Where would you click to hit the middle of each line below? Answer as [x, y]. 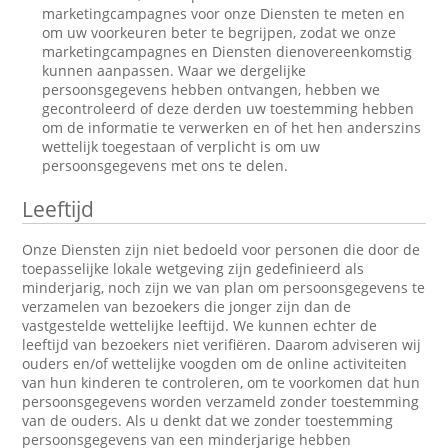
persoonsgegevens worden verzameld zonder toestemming [221, 401]
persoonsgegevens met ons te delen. [165, 165]
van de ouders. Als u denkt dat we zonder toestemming [208, 420]
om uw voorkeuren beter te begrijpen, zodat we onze [219, 32]
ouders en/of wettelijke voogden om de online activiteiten [215, 363]
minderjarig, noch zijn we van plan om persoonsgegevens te [224, 287]
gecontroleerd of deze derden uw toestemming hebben [228, 108]
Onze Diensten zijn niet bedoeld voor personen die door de [221, 249]
